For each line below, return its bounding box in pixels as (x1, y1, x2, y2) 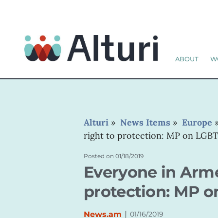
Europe (182, 117, 212, 128)
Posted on (84, 152, 114, 160)
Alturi (84, 117, 109, 128)
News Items (120, 117, 170, 128)
